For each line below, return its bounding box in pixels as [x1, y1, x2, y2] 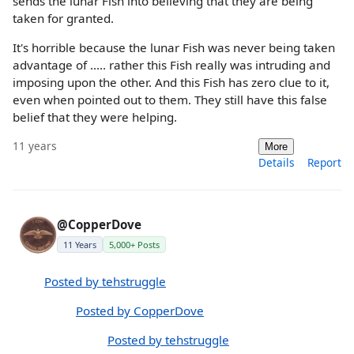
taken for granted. [13, 10, 114, 27]
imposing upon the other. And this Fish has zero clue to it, [13, 74, 330, 91]
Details [258, 154, 295, 170]
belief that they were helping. [13, 109, 177, 126]
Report [307, 154, 341, 170]
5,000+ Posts [109, 238, 160, 250]
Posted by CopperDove [76, 302, 204, 318]
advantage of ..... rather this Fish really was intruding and [13, 57, 330, 73]
